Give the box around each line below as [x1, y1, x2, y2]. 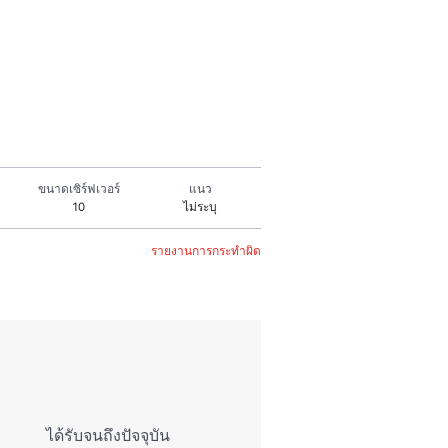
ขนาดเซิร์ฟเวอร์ [38, 181, 121, 196]
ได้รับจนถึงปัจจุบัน [45, 425, 170, 445]
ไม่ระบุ [183, 199, 218, 214]
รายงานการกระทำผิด [151, 243, 261, 258]
